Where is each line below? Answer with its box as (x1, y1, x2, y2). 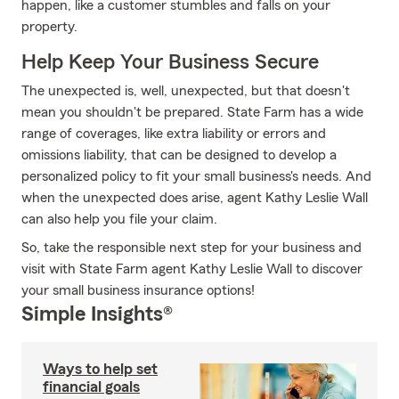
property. (21, 20, 77, 34)
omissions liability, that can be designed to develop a (21, 148, 337, 162)
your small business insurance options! (21, 283, 255, 297)
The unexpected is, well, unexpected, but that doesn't (21, 84, 350, 98)
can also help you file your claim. (21, 212, 217, 226)
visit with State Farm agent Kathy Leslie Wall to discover (21, 262, 362, 276)
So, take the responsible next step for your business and (21, 240, 362, 255)
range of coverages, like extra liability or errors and (21, 126, 326, 141)
